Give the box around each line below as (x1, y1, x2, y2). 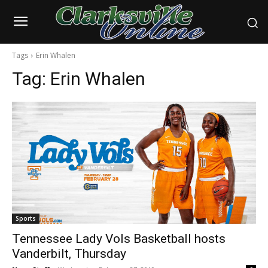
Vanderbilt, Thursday (12, 246, 126, 261)
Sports (16, 214, 36, 223)
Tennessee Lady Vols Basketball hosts (12, 232, 226, 246)
